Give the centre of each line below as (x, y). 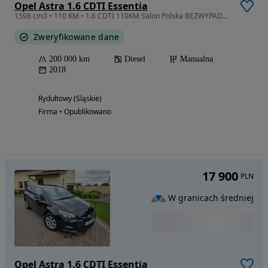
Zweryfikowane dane (77, 36)
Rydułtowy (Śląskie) (70, 98)
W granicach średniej (211, 198)
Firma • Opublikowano (75, 111)
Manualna (197, 59)
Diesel (135, 59)
